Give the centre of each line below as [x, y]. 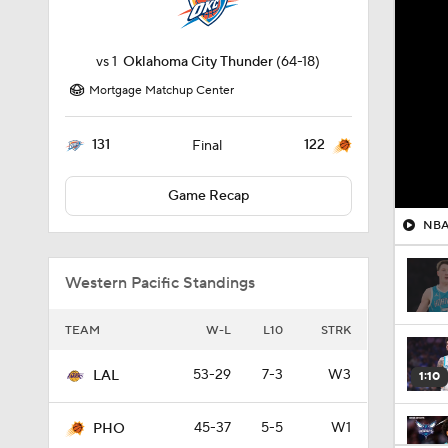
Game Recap [208, 196]
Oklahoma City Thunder [198, 62]
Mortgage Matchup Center [161, 90]
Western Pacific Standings [160, 283]
